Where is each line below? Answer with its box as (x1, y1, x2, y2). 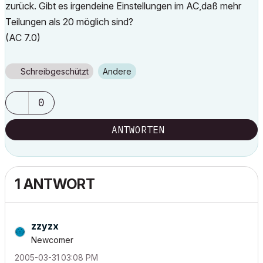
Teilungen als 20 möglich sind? (5, 16, 133, 28)
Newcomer (31, 235, 73, 245)
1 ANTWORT (15, 176, 95, 193)
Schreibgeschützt (21, 66, 89, 76)
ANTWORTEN (112, 124, 164, 136)
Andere (108, 66, 131, 76)
